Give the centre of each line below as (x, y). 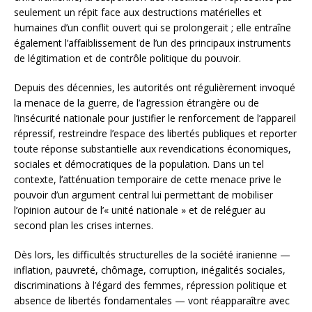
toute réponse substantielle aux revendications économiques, (153, 148)
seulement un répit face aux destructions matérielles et (138, 12)
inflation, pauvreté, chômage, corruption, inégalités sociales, (150, 270)
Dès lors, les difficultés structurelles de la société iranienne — (152, 254)
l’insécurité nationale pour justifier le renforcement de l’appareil (155, 118)
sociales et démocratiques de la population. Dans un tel (139, 164)
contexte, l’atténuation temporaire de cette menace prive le (148, 179)
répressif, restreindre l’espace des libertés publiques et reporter (155, 133)
